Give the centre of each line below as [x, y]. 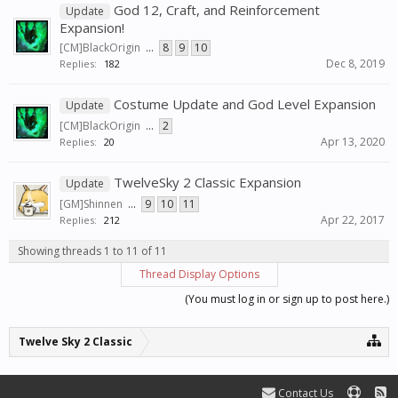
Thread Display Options [199, 275]
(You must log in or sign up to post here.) [287, 299]
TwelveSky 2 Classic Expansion [207, 183]
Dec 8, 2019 [355, 64]
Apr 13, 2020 [353, 142]
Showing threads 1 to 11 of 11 [92, 251]
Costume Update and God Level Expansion [245, 104]
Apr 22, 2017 [353, 220]
